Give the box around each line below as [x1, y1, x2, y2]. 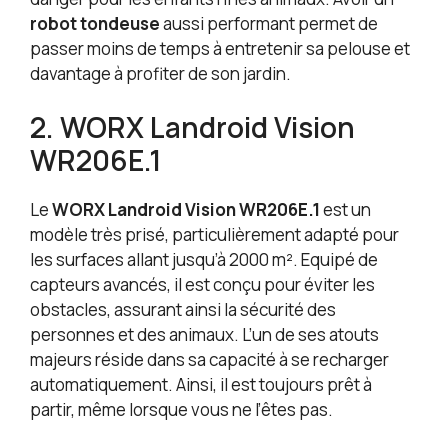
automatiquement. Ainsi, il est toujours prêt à [30, 373, 372, 397]
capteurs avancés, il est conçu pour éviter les [30, 273, 375, 297]
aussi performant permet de [160, 11, 378, 35]
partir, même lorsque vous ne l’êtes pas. [30, 398, 333, 422]
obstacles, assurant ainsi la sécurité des [30, 298, 336, 322]
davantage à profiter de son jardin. [30, 61, 291, 85]
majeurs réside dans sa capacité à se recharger [30, 348, 389, 372]
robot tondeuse [30, 11, 160, 35]
